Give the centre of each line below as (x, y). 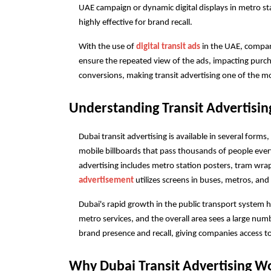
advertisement (106, 181)
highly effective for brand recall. (135, 23)
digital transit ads (167, 47)
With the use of (106, 47)
